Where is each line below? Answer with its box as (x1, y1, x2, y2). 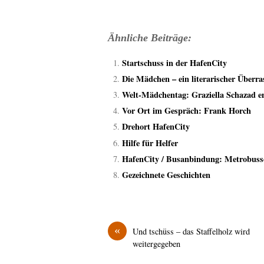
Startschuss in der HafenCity (122, 56, 227, 69)
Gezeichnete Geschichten (122, 168, 210, 181)
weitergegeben (133, 238, 180, 250)
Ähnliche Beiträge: (108, 32, 192, 44)
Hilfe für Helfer (122, 136, 178, 149)
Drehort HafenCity (122, 120, 190, 133)
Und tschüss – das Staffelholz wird (133, 226, 250, 237)
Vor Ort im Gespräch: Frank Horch (122, 104, 251, 117)
